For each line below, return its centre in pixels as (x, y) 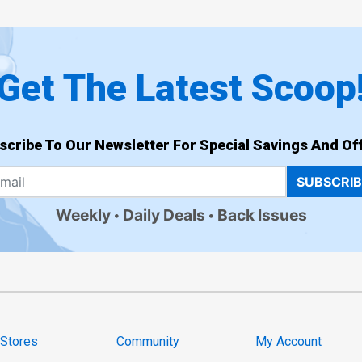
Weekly (83, 215)
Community (148, 341)
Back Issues (262, 215)
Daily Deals (164, 215)
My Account (289, 341)
